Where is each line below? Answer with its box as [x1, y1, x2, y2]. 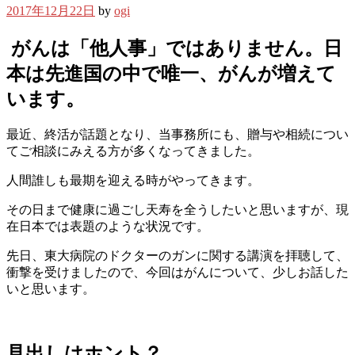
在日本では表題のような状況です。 [6, 219, 209, 234]
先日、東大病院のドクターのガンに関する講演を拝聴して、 [6, 249, 349, 263]
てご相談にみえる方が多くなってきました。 [6, 144, 260, 158]
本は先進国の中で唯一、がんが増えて [6, 63, 336, 84]
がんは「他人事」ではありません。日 [6, 37, 342, 59]
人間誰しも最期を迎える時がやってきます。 [6, 174, 260, 188]
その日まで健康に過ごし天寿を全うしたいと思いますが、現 [6, 203, 349, 217]
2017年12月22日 [6, 3, 95, 17]
